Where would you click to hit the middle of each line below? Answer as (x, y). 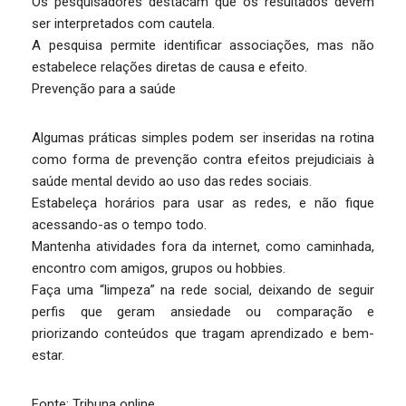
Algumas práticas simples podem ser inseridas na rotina (203, 137)
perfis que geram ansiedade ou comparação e (203, 311)
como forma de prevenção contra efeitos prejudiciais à (203, 159)
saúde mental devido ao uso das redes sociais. (172, 181)
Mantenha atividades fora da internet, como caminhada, (203, 246)
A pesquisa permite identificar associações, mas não (203, 45)
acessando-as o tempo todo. (119, 224)
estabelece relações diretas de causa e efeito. (169, 67)
